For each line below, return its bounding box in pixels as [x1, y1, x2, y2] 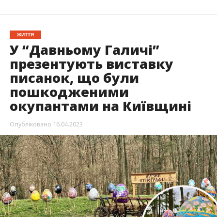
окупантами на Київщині [9, 96, 191, 115]
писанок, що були [9, 68, 139, 87]
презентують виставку [9, 54, 173, 73]
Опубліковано [9, 119, 51, 128]
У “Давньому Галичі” [9, 40, 159, 59]
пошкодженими [9, 82, 129, 101]
